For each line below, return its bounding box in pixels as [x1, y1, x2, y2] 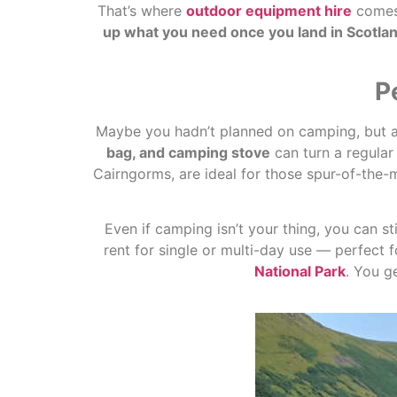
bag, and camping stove [106, 143, 270, 161]
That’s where [97, 2, 186, 20]
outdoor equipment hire [185, 2, 352, 20]
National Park [254, 262, 346, 281]
